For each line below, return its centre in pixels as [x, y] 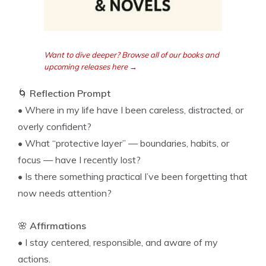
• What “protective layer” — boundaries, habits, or [123, 143]
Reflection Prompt [70, 93]
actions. [34, 259]
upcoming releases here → [91, 66]
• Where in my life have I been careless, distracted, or [131, 110]
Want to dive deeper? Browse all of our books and [132, 55]
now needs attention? [65, 193]
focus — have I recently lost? [79, 160]
